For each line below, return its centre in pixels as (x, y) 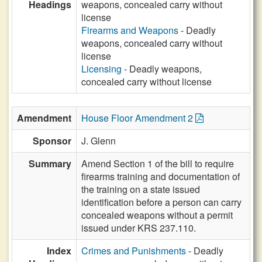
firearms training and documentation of (161, 176)
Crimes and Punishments (134, 251)
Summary (50, 163)
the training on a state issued (141, 189)
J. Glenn (99, 141)
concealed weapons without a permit (157, 215)
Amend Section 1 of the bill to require (158, 163)
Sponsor (52, 141)
